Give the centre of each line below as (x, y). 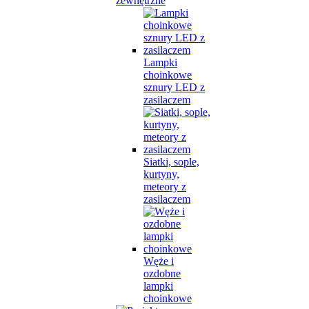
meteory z (165, 187)
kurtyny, (161, 174)
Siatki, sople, (171, 162)
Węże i (159, 261)
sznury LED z (174, 87)
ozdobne (162, 273)
